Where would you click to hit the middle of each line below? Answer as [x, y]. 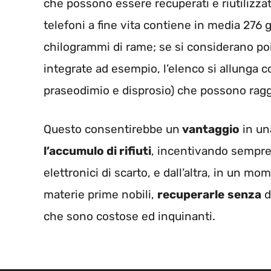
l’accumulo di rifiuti [97, 151]
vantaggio [210, 129]
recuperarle [191, 195]
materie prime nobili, [100, 195]
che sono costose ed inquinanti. [129, 217]
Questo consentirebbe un [112, 129]
